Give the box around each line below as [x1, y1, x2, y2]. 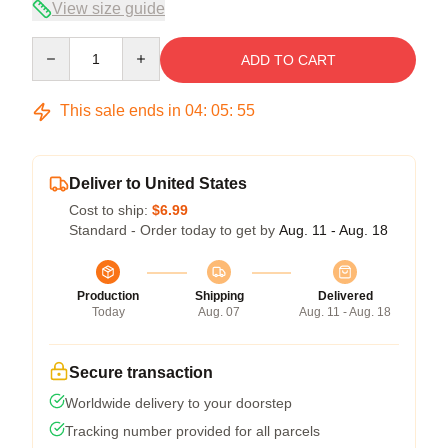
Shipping [194, 289, 244, 303]
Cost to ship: [69, 202, 152, 218]
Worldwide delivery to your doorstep [65, 395, 292, 411]
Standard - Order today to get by [69, 222, 279, 238]
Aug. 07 [198, 305, 240, 319]
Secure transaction [69, 364, 213, 381]
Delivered [317, 289, 373, 303]
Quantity [31, 38, 84, 54]
